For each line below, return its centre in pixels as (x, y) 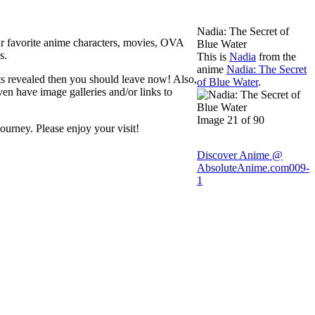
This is (213, 56)
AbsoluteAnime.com (243, 167)
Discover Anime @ (240, 155)
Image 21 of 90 (231, 120)
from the (276, 56)
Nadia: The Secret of (243, 31)
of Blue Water (227, 82)
